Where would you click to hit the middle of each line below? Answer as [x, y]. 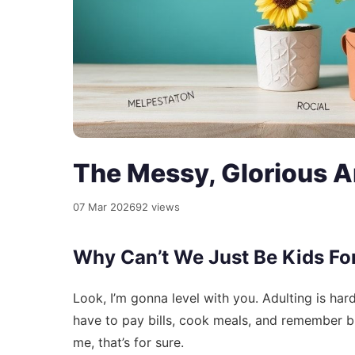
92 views [158, 206]
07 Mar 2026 [104, 206]
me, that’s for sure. [128, 342]
